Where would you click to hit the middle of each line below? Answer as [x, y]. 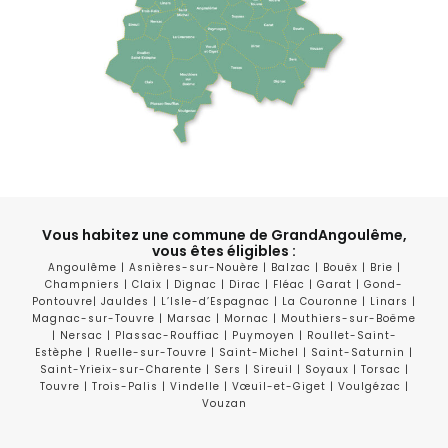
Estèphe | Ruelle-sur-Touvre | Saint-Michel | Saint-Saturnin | [224, 352]
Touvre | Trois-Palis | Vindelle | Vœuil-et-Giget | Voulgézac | [224, 386]
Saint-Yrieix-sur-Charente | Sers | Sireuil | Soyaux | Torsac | [224, 369]
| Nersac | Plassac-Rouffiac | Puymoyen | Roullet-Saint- [224, 335]
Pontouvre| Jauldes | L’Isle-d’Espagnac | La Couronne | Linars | [224, 301]
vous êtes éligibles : [224, 251]
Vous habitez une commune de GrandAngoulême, [224, 235]
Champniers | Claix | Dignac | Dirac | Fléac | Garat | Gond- [224, 284]
